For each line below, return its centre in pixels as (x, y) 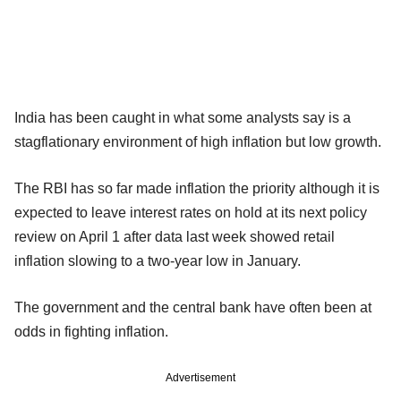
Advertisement (200, 377)
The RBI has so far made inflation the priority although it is (197, 188)
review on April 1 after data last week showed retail (175, 236)
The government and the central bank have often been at (193, 307)
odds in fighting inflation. (91, 331)
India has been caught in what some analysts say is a (183, 117)
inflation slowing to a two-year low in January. (158, 260)
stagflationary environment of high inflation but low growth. (198, 141)
